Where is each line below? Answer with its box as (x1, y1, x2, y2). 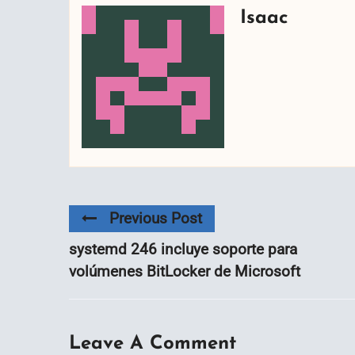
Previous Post (109, 208, 202, 227)
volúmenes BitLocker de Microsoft (69, 261, 300, 281)
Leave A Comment (69, 334, 236, 353)
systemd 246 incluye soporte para (69, 239, 297, 258)
